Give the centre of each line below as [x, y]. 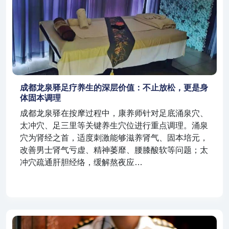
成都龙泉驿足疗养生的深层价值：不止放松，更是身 [114, 88]
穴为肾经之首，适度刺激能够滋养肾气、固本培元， [114, 138]
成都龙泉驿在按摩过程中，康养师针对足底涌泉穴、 [114, 113]
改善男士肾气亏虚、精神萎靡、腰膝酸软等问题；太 [114, 150]
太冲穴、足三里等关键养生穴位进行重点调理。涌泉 [114, 126]
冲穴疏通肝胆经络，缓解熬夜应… [81, 163]
